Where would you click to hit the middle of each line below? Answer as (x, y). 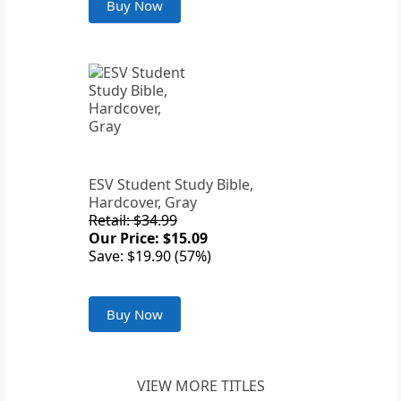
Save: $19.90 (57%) (150, 256)
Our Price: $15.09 (148, 239)
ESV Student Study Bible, (171, 185)
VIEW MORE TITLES (200, 386)
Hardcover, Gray (143, 203)
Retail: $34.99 (133, 221)
